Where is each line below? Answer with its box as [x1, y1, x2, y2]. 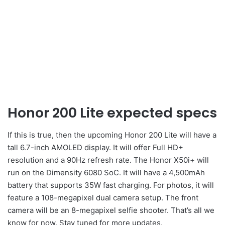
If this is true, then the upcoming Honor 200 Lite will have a [8, 130, 216, 140]
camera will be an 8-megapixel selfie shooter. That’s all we [8, 205, 214, 215]
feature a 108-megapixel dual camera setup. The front [8, 193, 198, 203]
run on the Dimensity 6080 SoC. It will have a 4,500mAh [8, 168, 205, 178]
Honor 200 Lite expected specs [8, 103, 217, 122]
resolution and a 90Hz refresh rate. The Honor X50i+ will [8, 155, 209, 165]
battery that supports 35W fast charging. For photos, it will [8, 180, 214, 190]
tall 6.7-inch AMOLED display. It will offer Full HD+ [8, 143, 183, 153]
